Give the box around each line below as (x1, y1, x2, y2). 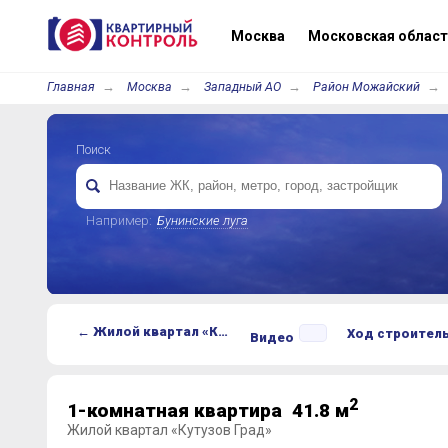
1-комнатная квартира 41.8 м (66, 399, 349, 423)
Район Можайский (312, 79, 420, 94)
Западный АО (203, 79, 281, 94)
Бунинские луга (156, 213, 248, 228)
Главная (46, 79, 95, 94)
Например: (85, 213, 152, 228)
